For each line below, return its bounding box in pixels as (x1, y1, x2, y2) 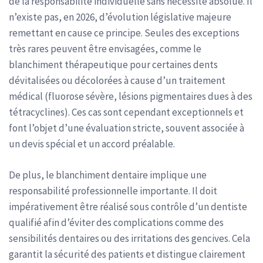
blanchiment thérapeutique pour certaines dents (9, 58, 218, 71)
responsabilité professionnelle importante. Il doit (9, 184, 217, 197)
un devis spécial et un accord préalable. (9, 137, 175, 150)
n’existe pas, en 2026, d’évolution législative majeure (9, 11, 231, 23)
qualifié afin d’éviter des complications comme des (9, 215, 224, 229)
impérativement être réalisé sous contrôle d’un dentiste (9, 200, 247, 213)
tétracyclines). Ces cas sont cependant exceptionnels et (9, 106, 244, 119)
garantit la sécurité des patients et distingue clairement (9, 247, 245, 261)
